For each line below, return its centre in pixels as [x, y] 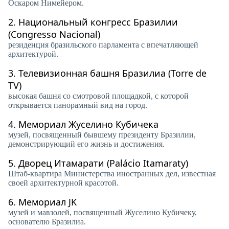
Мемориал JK [48, 202]
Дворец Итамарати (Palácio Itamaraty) [103, 163]
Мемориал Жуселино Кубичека [88, 124]
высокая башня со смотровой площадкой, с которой [98, 96]
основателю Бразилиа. [47, 222]
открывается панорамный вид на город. [78, 105]
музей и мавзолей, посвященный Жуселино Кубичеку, [102, 212]
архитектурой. [33, 54]
